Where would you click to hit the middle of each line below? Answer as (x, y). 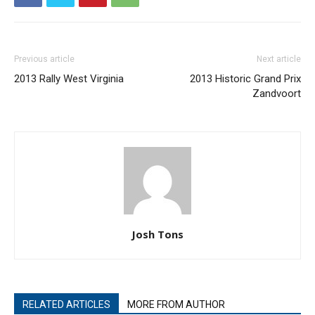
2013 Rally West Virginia (69, 78)
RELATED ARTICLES (66, 304)
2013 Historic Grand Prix (245, 78)
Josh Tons (157, 234)
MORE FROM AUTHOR (176, 304)
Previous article (44, 59)
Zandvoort (277, 93)
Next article (279, 59)
